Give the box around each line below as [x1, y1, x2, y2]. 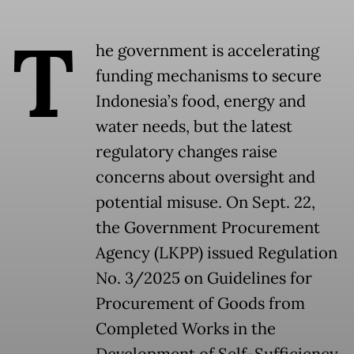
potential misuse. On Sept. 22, [96, 192, 315, 213]
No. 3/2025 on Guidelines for [96, 268, 312, 289]
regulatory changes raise [96, 141, 277, 163]
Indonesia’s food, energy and [96, 91, 306, 112]
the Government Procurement [96, 217, 320, 239]
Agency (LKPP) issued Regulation [96, 243, 337, 264]
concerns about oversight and [96, 167, 315, 188]
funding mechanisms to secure [96, 66, 322, 87]
